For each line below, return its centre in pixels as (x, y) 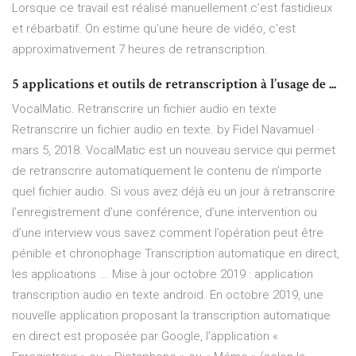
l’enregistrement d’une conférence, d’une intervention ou (164, 213)
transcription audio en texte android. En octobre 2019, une (168, 295)
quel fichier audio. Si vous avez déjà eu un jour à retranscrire (174, 192)
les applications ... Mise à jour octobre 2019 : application (163, 275)
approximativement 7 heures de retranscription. (140, 50)
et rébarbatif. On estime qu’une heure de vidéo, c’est (154, 29)
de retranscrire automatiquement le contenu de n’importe (167, 171)
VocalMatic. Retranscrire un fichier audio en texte (144, 109)
